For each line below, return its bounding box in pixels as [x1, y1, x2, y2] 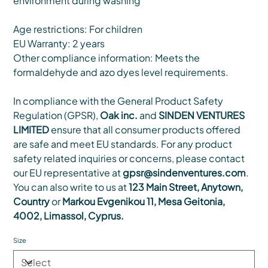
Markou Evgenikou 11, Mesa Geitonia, [60, 195, 226, 208]
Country [13, 195, 50, 208]
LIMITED [13, 123, 50, 136]
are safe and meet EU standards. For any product [13, 138, 233, 151]
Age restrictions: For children [13, 23, 143, 36]
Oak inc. [100, 109, 138, 122]
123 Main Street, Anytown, [129, 181, 243, 194]
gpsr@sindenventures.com [123, 166, 246, 179]
